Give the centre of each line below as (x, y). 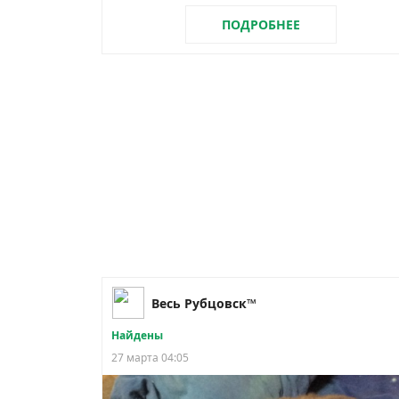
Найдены (137, 336)
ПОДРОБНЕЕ (261, 25)
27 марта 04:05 (150, 358)
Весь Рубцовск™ (204, 304)
